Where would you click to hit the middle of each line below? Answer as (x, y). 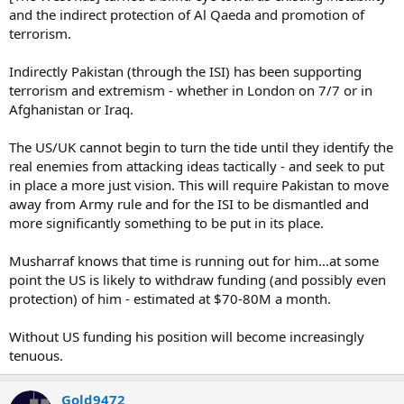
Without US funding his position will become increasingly (187, 336)
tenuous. (36, 355)
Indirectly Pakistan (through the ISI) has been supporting (185, 71)
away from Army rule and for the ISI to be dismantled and (189, 203)
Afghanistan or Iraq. (71, 109)
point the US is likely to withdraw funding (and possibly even (197, 279)
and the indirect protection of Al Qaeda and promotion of (187, 14)
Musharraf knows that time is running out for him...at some (194, 260)
